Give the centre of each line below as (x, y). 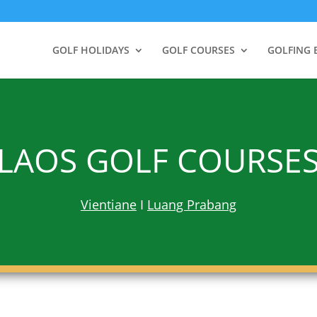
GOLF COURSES (198, 50)
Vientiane (108, 204)
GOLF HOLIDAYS (91, 50)
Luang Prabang (191, 204)
